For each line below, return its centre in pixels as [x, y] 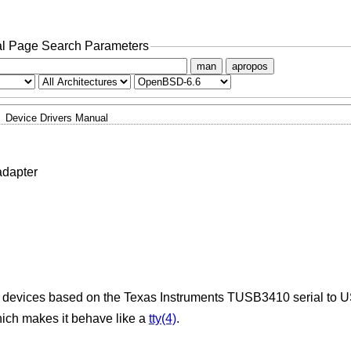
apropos [250, 66]
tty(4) [162, 319]
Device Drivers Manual [56, 118]
